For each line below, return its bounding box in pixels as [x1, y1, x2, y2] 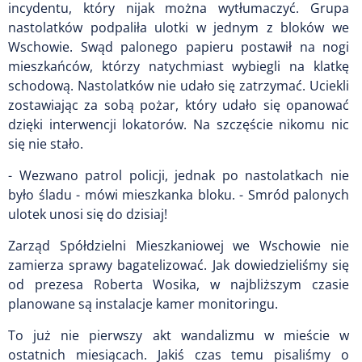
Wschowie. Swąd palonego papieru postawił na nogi [8, 37, 349, 56]
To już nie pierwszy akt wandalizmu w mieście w [8, 326, 349, 344]
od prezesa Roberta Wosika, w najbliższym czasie [8, 275, 349, 293]
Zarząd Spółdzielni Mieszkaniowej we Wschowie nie [8, 236, 349, 255]
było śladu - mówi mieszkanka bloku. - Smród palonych [8, 185, 349, 204]
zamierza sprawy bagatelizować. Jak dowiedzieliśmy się [8, 255, 349, 274]
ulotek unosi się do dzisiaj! [8, 204, 167, 223]
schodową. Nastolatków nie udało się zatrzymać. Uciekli [8, 76, 349, 95]
